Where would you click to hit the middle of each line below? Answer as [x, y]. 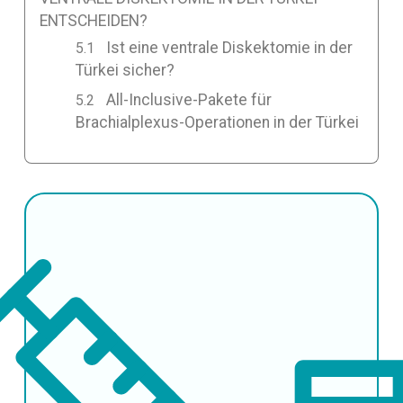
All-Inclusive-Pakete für [189, 100]
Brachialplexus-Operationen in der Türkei [217, 123]
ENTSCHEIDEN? [93, 21]
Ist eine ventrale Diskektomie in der [230, 48]
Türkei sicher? [125, 71]
